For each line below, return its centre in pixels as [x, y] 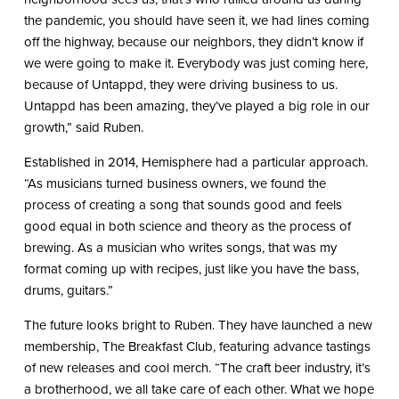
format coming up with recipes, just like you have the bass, [191, 269]
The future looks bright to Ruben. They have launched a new [198, 325]
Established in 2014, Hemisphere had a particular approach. [195, 162]
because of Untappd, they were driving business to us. [180, 84]
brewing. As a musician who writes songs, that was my [180, 247]
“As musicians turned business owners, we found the [175, 183]
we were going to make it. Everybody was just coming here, [195, 63]
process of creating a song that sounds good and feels [183, 204]
